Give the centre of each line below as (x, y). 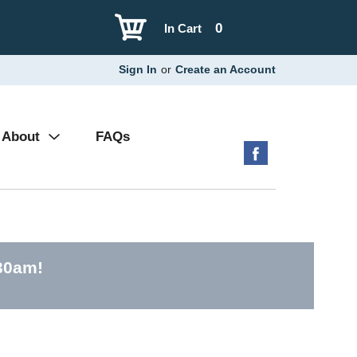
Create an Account (226, 69)
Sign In (138, 69)
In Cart (183, 28)
